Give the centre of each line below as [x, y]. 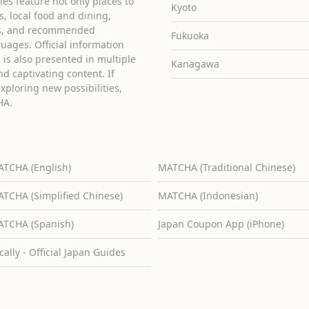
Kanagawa [196, 63]
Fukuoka [190, 35]
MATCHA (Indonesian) [208, 195]
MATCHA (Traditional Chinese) [226, 167]
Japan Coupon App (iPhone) [221, 223]
